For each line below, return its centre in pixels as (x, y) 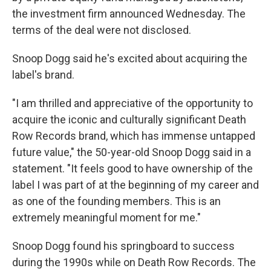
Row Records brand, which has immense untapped (134, 136)
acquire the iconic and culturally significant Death (129, 119)
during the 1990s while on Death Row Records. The (134, 262)
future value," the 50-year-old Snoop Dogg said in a (132, 152)
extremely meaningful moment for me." (106, 217)
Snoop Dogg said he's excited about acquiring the (130, 58)
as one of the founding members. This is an (116, 201)
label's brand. (43, 75)
